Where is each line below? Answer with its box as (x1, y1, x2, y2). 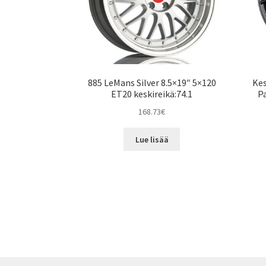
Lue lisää (135, 134, 169, 145)
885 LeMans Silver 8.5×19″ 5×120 (87, 77, 216, 89)
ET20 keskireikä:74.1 (111, 88, 193, 100)
